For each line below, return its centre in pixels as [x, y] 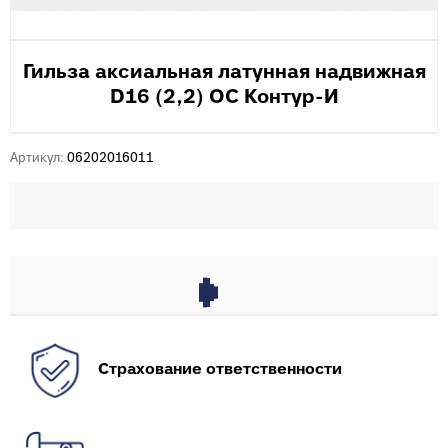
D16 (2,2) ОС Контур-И [224, 97]
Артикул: [37, 158]
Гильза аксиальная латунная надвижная [224, 72]
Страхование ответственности [220, 369]
